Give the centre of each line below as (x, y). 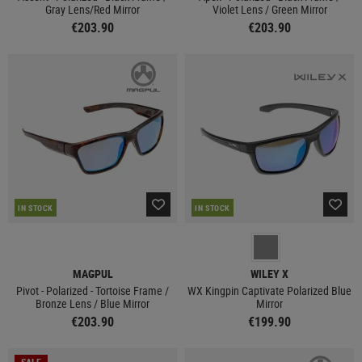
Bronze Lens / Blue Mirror (93, 303)
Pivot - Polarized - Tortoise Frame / (93, 290)
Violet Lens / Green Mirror (269, 9)
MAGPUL (93, 274)
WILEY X (269, 274)
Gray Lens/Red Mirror (93, 9)
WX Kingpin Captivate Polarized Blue (269, 290)
